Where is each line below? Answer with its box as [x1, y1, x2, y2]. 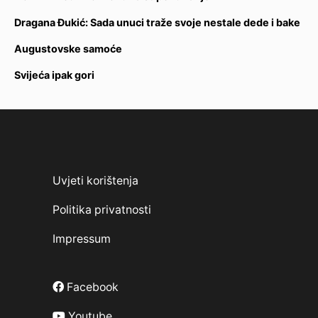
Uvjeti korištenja [53, 173, 138, 187]
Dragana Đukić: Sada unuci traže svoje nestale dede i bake [14, 16, 300, 28]
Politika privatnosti [53, 202, 151, 216]
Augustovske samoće [14, 42, 122, 55]
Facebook [64, 280, 119, 294]
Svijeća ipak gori [14, 68, 94, 81]
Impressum [53, 231, 111, 246]
